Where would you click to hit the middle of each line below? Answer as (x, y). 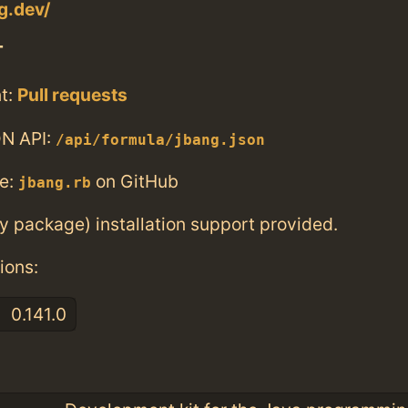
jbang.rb (55, 183)
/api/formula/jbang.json (160, 140)
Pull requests (72, 95)
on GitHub (135, 181)
